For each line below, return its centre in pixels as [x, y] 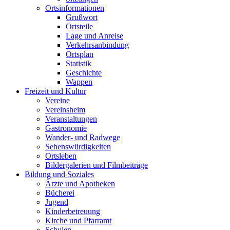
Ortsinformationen [75, 8]
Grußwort [82, 17]
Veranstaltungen [71, 119]
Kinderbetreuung [73, 212]
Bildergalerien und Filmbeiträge [97, 165]
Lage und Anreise [94, 36]
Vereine [57, 101]
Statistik [79, 64]
